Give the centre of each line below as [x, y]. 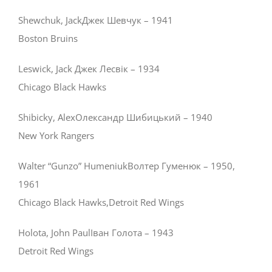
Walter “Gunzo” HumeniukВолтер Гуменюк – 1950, [127, 166]
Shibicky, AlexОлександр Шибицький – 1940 [115, 117]
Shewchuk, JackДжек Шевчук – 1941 [96, 20]
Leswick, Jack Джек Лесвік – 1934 [89, 69]
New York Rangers [56, 136]
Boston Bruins [48, 39]
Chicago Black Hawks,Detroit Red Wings [101, 202]
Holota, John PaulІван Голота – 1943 [96, 233]
